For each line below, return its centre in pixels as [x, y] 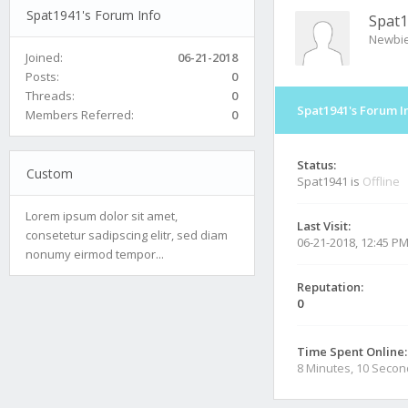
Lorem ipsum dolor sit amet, [102, 215]
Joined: [44, 57]
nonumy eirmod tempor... [95, 254]
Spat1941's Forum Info [93, 15]
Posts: [42, 76]
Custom [49, 173]
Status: [316, 165]
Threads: [50, 95]
